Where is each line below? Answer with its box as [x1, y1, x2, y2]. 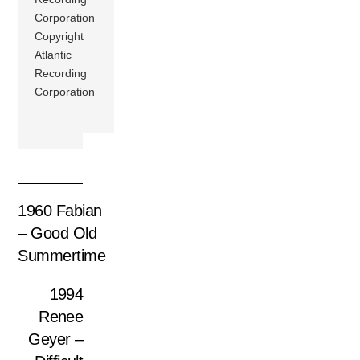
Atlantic [35, 47, 72, 61]
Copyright [35, 29, 84, 43]
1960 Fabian [18, 202, 102, 220]
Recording [35, 66, 88, 80]
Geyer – [28, 330, 84, 349]
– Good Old [18, 224, 97, 243]
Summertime [18, 247, 106, 265]
